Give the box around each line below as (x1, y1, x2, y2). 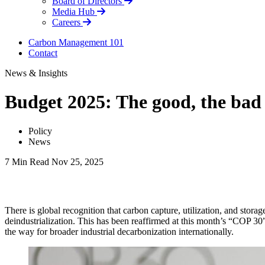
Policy (28, 125, 52, 136)
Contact (28, 48, 57, 58)
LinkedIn (5, 194, 75, 216)
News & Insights (5, 68, 67, 78)
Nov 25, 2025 (51, 156, 104, 167)
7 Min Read (5, 156, 49, 167)
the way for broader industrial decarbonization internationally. (5, 226, 238, 237)
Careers (52, 17, 83, 27)
